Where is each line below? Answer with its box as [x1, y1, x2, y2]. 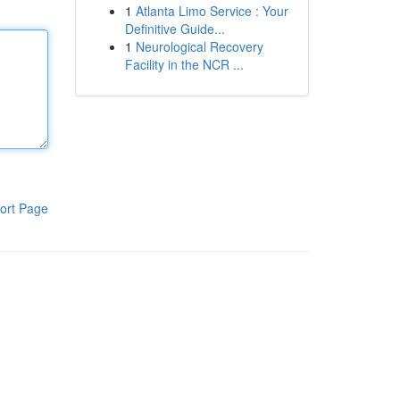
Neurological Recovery [135, 37, 263, 55]
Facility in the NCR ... [124, 55, 244, 73]
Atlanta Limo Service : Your [135, 2, 288, 20]
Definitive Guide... [124, 20, 225, 37]
